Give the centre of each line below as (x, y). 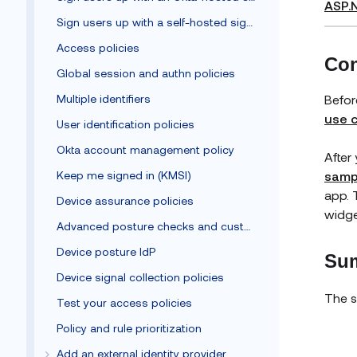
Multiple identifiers (104, 98)
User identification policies (126, 124)
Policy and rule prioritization (129, 328)
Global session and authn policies (146, 73)
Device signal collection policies (140, 277)
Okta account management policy (145, 149)
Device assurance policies (125, 200)
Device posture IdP (106, 251)
